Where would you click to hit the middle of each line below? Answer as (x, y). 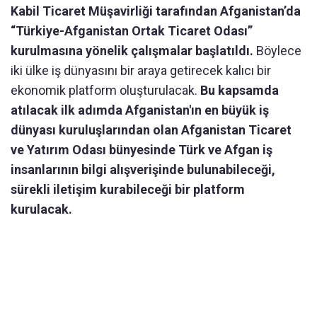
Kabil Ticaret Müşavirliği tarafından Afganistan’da (156, 11)
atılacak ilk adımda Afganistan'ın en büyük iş (140, 110)
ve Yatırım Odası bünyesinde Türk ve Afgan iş (142, 150)
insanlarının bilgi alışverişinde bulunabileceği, (143, 170)
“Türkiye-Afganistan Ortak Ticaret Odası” (132, 31)
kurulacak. (41, 209)
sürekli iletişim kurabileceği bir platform (128, 190)
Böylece (279, 51)
